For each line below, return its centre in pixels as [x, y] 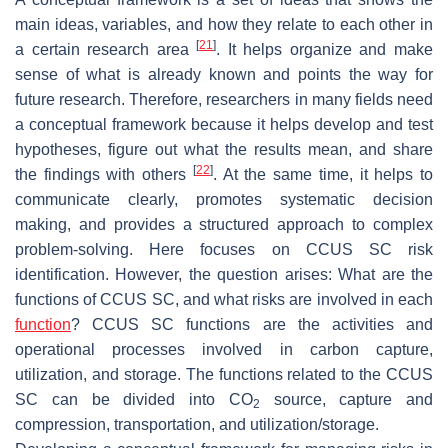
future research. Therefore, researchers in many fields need [224, 99]
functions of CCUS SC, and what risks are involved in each [224, 299]
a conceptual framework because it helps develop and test [224, 124]
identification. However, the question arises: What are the [224, 274]
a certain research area [106, 49]
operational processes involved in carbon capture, [224, 349]
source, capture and [346, 399]
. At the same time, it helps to [323, 174]
